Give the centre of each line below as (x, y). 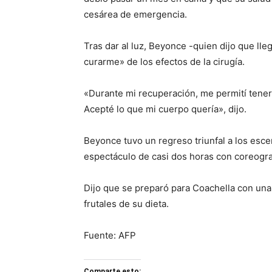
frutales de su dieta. (126, 204)
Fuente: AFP (110, 235)
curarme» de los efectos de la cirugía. (164, 62)
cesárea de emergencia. (135, 14)
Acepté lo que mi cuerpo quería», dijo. (165, 109)
